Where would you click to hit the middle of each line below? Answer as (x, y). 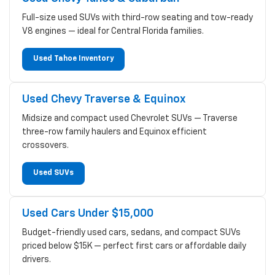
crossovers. (45, 145)
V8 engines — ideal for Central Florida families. (113, 31)
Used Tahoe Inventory (73, 59)
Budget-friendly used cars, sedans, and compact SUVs (131, 232)
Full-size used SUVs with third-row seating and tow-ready (137, 17)
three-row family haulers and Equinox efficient (114, 132)
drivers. (37, 259)
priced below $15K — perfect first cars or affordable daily (134, 246)
